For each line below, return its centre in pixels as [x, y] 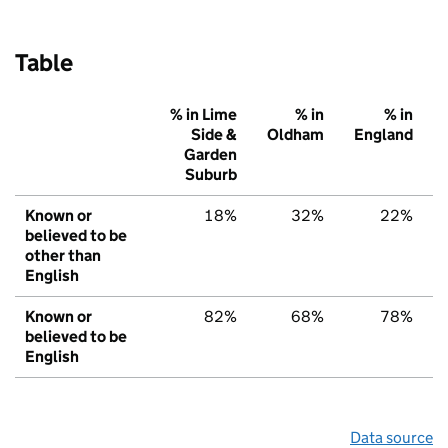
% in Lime [203, 115]
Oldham [295, 135]
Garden [210, 155]
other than [63, 256]
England [383, 135]
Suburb [211, 175]
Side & [214, 135]
